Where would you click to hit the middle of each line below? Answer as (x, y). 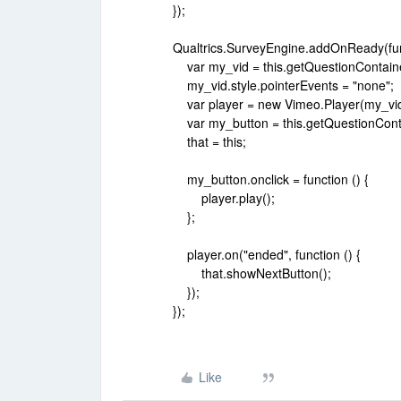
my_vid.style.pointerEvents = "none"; (283, 85)
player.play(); (224, 198)
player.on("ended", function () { (267, 254)
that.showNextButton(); (252, 273)
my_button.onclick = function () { (271, 179)
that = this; (209, 141)
